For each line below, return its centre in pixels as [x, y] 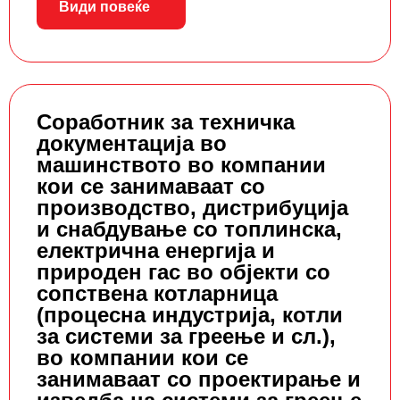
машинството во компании [181, 165]
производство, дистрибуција [192, 208]
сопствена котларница [157, 294]
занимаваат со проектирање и [199, 379]
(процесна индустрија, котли [190, 315]
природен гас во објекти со [183, 272]
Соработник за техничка [166, 122]
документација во [132, 144]
